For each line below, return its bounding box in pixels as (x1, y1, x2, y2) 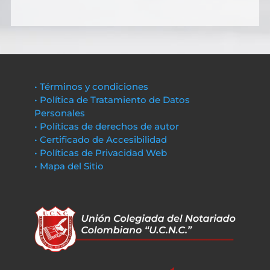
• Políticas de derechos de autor (34, 121, 179, 132)
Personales (34, 107, 85, 119)
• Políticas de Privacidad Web (34, 147, 167, 159)
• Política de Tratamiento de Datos (34, 94, 190, 105)
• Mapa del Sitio (34, 160, 106, 172)
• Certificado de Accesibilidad (34, 134, 167, 145)
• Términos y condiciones (34, 81, 148, 92)
